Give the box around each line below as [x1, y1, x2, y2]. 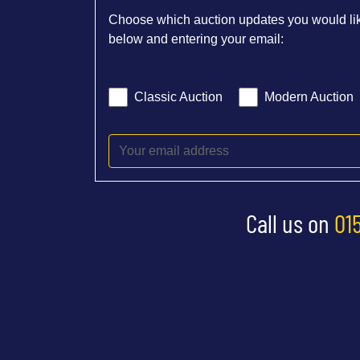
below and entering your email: [108, 32, 284, 47]
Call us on [246, 207, 334, 239]
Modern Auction [264, 90, 354, 104]
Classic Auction [134, 90, 223, 104]
